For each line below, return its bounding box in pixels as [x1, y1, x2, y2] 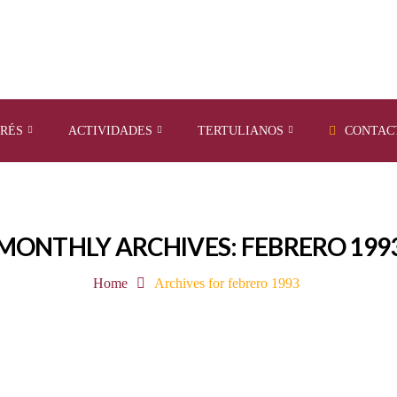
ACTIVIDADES [68, 124, 152, 137]
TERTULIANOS [198, 124, 284, 137]
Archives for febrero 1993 [153, 276, 300, 291]
